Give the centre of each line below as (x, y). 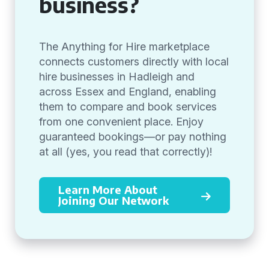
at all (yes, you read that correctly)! (125, 152)
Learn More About (108, 189)
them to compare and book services (128, 107)
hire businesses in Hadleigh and (117, 77)
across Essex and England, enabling (128, 92)
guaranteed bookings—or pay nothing (133, 137)
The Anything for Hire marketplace (124, 47)
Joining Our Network (113, 200)
